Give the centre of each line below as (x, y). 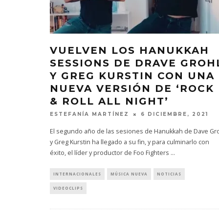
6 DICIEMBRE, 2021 (175, 114)
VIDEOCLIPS (68, 188)
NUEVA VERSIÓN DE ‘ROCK (132, 88)
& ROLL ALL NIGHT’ (109, 101)
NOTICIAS (169, 174)
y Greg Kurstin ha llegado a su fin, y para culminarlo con (130, 142)
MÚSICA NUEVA (129, 174)
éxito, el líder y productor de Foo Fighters (110, 153)
